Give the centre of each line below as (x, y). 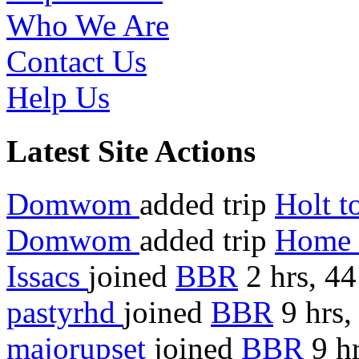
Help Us (58, 98)
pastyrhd (65, 312)
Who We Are (88, 26)
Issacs (47, 276)
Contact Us (77, 62)
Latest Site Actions (131, 151)
